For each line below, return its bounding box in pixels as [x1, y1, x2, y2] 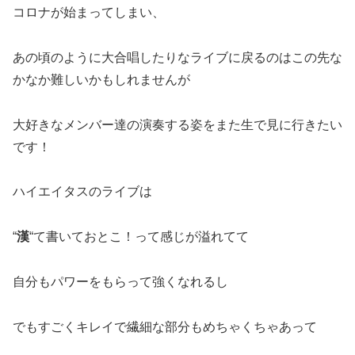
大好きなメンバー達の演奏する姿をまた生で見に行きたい [13, 117, 342, 132]
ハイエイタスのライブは [13, 185, 152, 199]
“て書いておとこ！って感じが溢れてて [29, 230, 249, 244]
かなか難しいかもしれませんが [13, 72, 190, 86]
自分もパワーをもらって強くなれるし [13, 274, 228, 288]
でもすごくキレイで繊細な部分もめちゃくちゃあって [13, 319, 317, 334]
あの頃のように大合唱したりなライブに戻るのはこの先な [13, 50, 342, 64]
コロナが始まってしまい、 [13, 5, 165, 19]
